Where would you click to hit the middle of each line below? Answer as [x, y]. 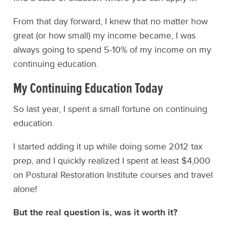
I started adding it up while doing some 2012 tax [108, 147]
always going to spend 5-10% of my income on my [112, 50]
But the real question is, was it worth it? [96, 213]
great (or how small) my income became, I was [105, 36]
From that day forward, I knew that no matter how [111, 22]
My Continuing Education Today [88, 89]
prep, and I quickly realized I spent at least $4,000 [112, 161]
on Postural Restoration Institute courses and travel [113, 175]
